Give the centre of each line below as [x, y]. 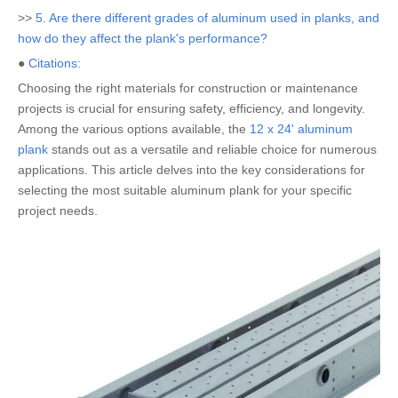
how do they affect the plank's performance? [143, 38]
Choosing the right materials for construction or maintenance [188, 88]
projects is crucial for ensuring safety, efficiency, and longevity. [191, 108]
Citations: [55, 63]
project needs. [58, 211]
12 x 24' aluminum [301, 129]
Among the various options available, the [134, 129]
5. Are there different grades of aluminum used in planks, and [207, 18]
